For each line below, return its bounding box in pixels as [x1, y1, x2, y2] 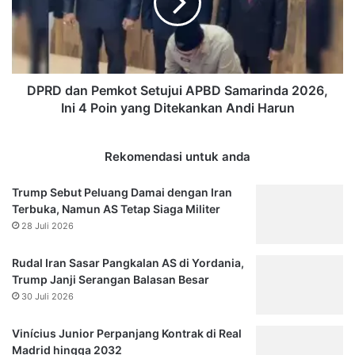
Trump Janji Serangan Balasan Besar [12, 272, 209, 286]
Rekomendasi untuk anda [105, 148, 250, 164]
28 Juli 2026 [21, 219, 74, 231]
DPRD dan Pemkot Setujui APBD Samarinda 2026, [27, 82, 328, 98]
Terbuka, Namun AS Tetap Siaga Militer [12, 201, 220, 216]
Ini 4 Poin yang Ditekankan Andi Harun [60, 99, 295, 116]
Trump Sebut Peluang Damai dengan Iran [12, 185, 232, 199]
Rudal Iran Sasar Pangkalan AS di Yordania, [12, 255, 244, 269]
